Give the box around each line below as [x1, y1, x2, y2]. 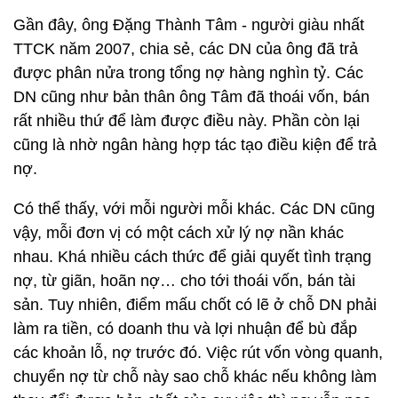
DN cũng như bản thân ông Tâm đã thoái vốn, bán [13, 88, 370, 106]
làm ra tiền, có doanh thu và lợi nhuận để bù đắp [13, 320, 357, 338]
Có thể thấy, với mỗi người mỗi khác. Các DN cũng [13, 200, 375, 218]
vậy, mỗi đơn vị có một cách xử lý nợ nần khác [13, 224, 344, 242]
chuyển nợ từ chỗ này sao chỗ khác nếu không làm [13, 368, 377, 386]
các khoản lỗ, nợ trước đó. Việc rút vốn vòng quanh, [13, 344, 383, 362]
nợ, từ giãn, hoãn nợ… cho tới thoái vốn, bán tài [13, 272, 355, 290]
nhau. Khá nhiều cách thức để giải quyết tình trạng [13, 248, 371, 266]
